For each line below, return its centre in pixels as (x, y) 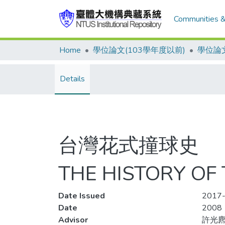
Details (72, 79)
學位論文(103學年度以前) (139, 50)
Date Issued (82, 196)
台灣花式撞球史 (129, 146)
